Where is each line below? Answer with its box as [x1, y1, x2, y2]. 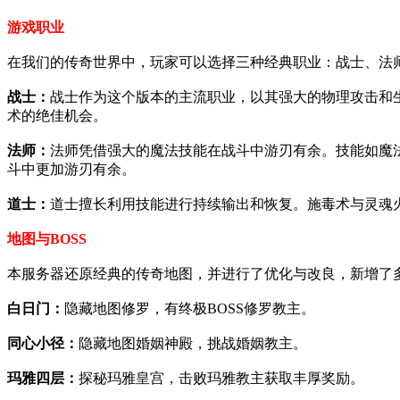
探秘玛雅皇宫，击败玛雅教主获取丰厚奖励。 [79, 370, 364, 386]
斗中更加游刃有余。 [7, 161, 136, 177]
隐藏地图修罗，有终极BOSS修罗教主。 [64, 300, 315, 316]
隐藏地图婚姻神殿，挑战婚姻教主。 [79, 335, 307, 351]
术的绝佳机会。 [7, 107, 107, 123]
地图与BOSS [7, 230, 87, 246]
